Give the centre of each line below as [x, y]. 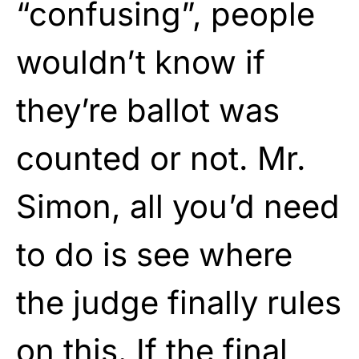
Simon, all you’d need [178, 206]
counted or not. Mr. [161, 158]
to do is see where [154, 254]
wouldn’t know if [141, 62]
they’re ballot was [148, 110]
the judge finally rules [179, 302]
